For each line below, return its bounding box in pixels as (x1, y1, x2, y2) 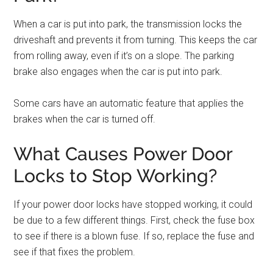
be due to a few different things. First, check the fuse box (13, 214, 255, 226)
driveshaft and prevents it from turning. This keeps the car (13, 34, 258, 46)
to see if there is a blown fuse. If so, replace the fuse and (13, 230, 255, 242)
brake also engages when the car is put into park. (13, 66, 223, 77)
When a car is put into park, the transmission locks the (13, 18, 243, 30)
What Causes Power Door (13, 143, 233, 165)
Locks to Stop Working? (13, 165, 218, 186)
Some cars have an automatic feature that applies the (13, 97, 244, 109)
